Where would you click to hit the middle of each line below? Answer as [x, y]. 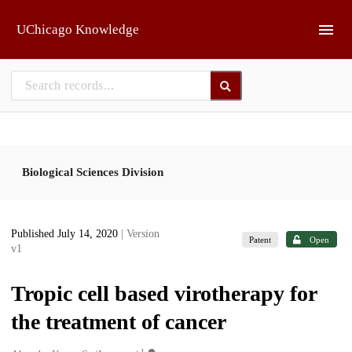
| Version [140, 234]
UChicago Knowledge [78, 29]
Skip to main [51, 18]
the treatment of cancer [119, 322]
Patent [260, 239]
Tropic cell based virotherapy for [164, 293]
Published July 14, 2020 [66, 234]
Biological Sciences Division [93, 172]
